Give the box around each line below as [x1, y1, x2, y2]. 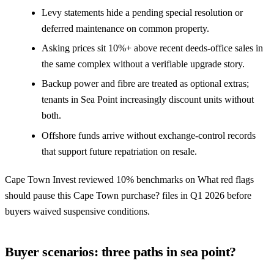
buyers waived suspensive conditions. [5, 206, 150, 217]
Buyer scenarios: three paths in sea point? [5, 244, 236, 259]
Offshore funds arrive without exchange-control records [42, 130, 256, 141]
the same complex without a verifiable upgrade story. [42, 58, 245, 69]
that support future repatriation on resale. [42, 146, 197, 157]
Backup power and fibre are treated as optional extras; [42, 78, 249, 89]
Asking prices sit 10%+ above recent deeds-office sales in [42, 42, 263, 53]
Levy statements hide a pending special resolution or [42, 7, 243, 18]
